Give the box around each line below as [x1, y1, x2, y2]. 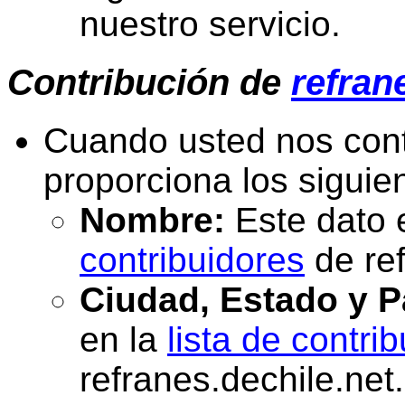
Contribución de [7, 61, 291, 104]
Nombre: [80, 200, 225, 240]
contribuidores [80, 240, 305, 279]
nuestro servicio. [80, 5, 341, 44]
